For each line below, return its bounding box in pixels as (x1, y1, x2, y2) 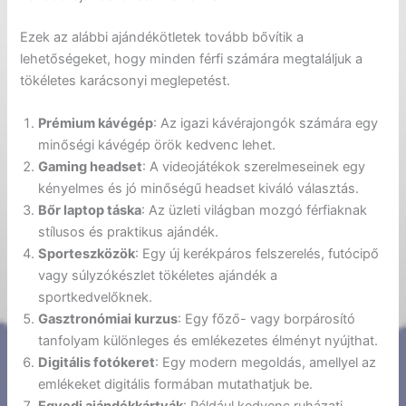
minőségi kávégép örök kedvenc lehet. (38, 137, 276, 154)
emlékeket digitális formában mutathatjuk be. (38, 376, 314, 393)
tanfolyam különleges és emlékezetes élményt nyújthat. (38, 333, 379, 350)
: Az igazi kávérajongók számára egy (153, 115, 379, 132)
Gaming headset (38, 159, 143, 176)
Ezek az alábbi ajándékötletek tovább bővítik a (20, 28, 304, 45)
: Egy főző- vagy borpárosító (178, 311, 356, 328)
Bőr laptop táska (38, 202, 142, 219)
